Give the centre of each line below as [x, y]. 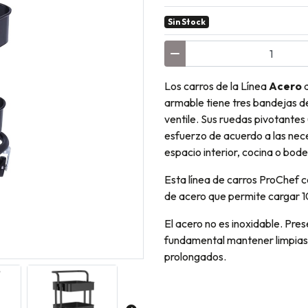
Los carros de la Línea [217, 86]
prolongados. [195, 257]
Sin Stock [186, 22]
